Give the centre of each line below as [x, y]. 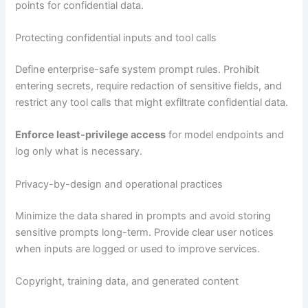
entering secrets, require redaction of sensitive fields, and [149, 86]
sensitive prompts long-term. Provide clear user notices [145, 232]
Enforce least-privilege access [91, 135]
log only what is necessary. [79, 152]
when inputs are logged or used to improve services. [138, 249]
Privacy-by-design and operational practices [119, 184]
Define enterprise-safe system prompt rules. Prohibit [137, 69]
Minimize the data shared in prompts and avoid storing [143, 216]
